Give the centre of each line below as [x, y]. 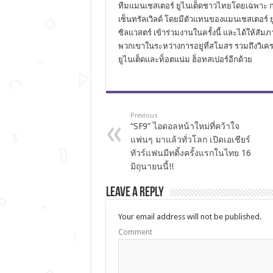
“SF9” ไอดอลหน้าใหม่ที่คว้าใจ [185, 126]
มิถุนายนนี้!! [152, 166]
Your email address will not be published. [190, 217]
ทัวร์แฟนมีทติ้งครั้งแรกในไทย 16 [190, 153]
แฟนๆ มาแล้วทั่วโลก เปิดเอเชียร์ [190, 140]
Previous [144, 115]
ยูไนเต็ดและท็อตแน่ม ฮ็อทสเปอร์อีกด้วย [185, 59]
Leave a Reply [135, 193]
